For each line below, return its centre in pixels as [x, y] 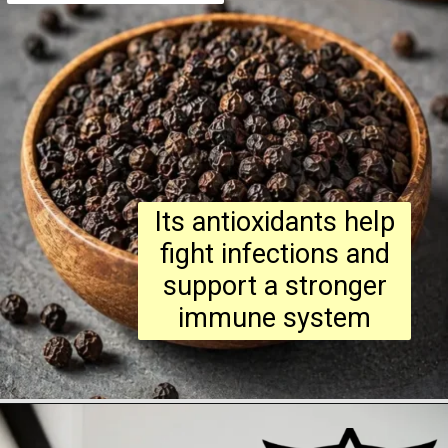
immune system [275, 318]
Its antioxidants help [274, 222]
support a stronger [274, 286]
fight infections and [274, 254]
